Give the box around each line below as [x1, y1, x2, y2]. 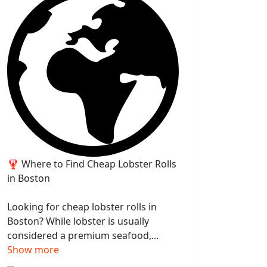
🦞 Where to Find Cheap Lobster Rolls [7, 157, 176, 171]
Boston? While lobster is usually [7, 215, 149, 228]
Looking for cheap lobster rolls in [7, 200, 157, 214]
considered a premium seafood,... [7, 229, 159, 243]
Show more [7, 243, 59, 257]
